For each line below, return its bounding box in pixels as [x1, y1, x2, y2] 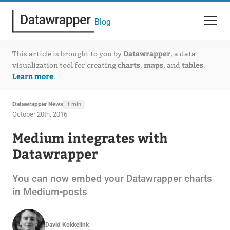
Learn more [12, 71, 53, 81]
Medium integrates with [12, 128, 168, 146]
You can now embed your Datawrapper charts [12, 172, 212, 184]
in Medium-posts [12, 185, 87, 198]
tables [181, 60, 203, 70]
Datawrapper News [12, 100, 63, 108]
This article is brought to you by [12, 49, 123, 59]
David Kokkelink [45, 221, 89, 229]
